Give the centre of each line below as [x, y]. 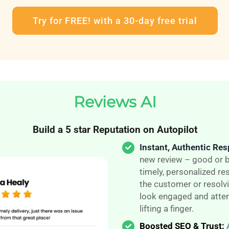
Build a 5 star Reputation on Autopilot [115, 130]
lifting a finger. [166, 209]
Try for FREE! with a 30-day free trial [115, 21]
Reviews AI [115, 102]
